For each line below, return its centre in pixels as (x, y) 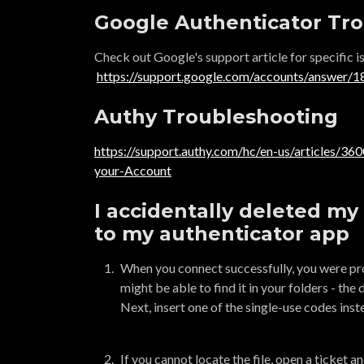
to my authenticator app (222, 234)
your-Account (133, 170)
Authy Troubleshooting (216, 117)
